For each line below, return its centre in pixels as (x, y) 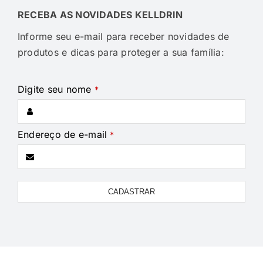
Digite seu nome (54, 89)
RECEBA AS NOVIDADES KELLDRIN (100, 14)
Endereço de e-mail (62, 134)
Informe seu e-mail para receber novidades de (123, 36)
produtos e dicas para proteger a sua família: (121, 52)
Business (36, 179)
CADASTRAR (131, 191)
